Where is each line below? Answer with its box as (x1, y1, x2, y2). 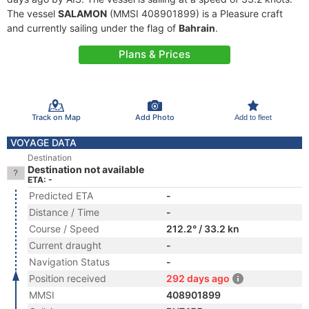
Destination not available (28, 163, 144, 175)
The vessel (7, 8, 58, 19)
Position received (29, 272, 106, 284)
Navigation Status (29, 256, 110, 268)
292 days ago (166, 272, 230, 284)
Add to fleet (234, 112, 272, 121)
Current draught (29, 239, 101, 251)
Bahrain (179, 22, 215, 34)
